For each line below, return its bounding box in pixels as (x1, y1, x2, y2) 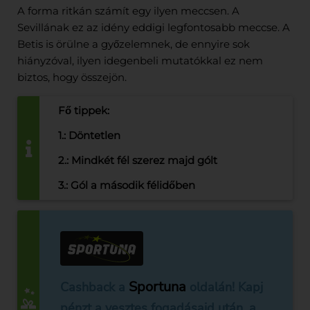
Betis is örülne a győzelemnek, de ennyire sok (17, 37, 250, 51)
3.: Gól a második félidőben (58, 179, 195, 192)
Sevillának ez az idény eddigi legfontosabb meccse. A (17, 21, 290, 34)
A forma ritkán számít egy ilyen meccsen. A (17, 4, 239, 17)
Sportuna (129, 277, 186, 296)
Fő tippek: (58, 104, 109, 117)
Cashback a (60, 279, 129, 295)
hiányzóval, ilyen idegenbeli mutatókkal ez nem (17, 54, 263, 67)
